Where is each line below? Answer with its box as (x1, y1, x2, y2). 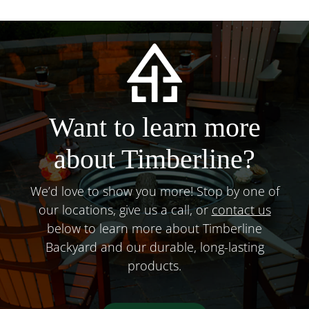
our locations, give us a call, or (38, 201, 212, 218)
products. (128, 257, 181, 274)
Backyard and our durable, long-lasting (45, 238, 264, 255)
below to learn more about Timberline (47, 219, 262, 237)
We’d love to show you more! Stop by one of (30, 182, 279, 199)
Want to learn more (48, 111, 261, 143)
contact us (211, 201, 271, 218)
